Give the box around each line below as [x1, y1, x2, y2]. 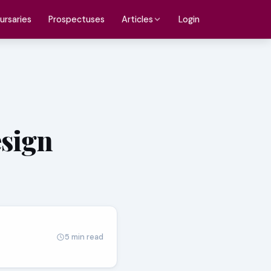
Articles [122, 14, 153, 25]
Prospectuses [48, 13, 105, 25]
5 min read [65, 231, 103, 242]
